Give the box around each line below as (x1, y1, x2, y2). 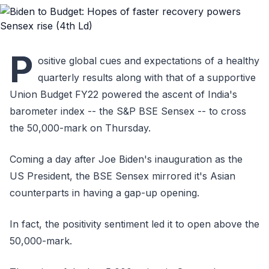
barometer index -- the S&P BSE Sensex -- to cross (10, 105, 246, 117)
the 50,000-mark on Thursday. (10, 122, 151, 134)
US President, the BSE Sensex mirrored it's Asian (10, 170, 235, 182)
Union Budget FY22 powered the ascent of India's (10, 88, 237, 100)
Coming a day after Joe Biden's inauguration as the (10, 153, 243, 165)
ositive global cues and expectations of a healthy (38, 55, 259, 67)
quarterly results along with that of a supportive (38, 71, 256, 83)
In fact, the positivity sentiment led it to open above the (10, 218, 259, 230)
